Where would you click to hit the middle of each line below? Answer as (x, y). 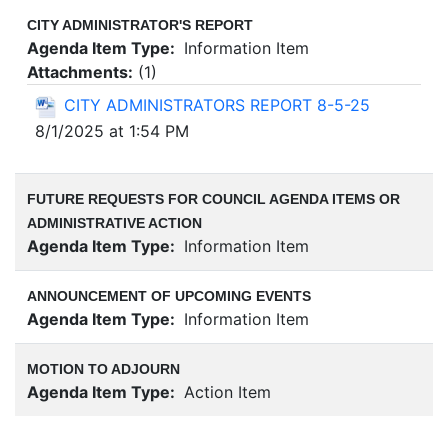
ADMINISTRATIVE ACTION (114, 223)
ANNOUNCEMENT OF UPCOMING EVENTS (169, 296)
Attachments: (80, 72)
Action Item (225, 392)
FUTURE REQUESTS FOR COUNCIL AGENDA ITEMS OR (213, 199)
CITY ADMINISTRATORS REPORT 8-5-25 (217, 105)
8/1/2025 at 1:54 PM (112, 130)
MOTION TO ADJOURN (103, 369)
